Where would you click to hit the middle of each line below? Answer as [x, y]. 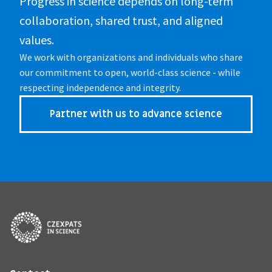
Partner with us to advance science [136, 114]
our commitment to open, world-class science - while [130, 73]
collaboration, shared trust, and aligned [121, 21]
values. [37, 40]
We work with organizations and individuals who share [131, 57]
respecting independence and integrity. [100, 88]
